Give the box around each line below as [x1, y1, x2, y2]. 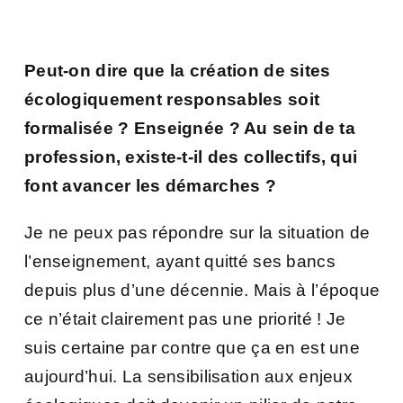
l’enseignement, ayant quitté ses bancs [24, 251, 336, 271]
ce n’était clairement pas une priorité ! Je [24, 309, 346, 328]
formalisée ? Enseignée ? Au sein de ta [24, 118, 355, 138]
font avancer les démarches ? [24, 175, 282, 195]
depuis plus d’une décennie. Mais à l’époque [24, 280, 381, 300]
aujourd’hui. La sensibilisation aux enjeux [24, 366, 353, 386]
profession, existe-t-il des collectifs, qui [24, 147, 358, 166]
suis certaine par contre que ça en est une [24, 337, 360, 357]
